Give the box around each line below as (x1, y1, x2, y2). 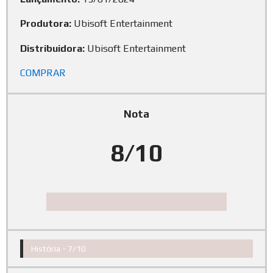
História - (31, 243, 68, 253)
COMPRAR (20, 66, 66, 79)
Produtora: (20, 18, 71, 30)
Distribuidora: (20, 42, 85, 54)
